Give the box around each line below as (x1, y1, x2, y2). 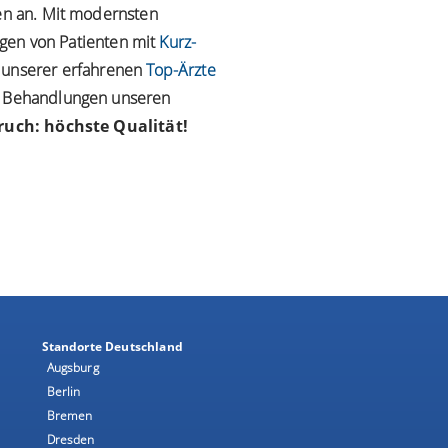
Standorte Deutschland (41, 338, 183, 355)
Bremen (46, 407, 93, 424)
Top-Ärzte (146, 58, 216, 81)
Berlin (46, 383, 81, 400)
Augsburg (46, 359, 99, 376)
